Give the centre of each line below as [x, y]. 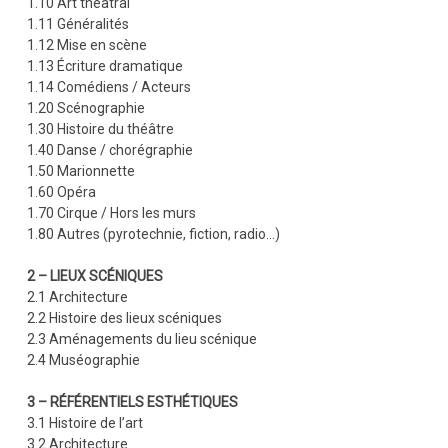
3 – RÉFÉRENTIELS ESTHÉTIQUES [132, 401]
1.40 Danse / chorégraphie [109, 149]
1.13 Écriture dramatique [104, 65]
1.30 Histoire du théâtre [100, 128]
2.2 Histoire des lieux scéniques [124, 317]
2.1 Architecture [77, 296]
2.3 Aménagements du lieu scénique [141, 338]
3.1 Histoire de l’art [84, 422]
